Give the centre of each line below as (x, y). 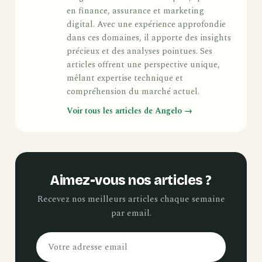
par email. (131, 213)
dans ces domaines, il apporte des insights (149, 38)
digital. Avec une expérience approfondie (146, 25)
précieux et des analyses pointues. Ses (139, 52)
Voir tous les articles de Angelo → (130, 111)
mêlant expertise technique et (125, 79)
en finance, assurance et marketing (135, 11)
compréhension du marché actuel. (133, 92)
